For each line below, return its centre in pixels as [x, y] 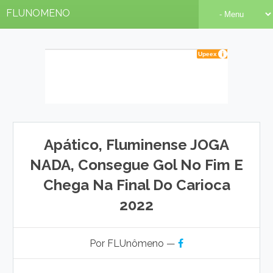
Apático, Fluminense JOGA [136, 145]
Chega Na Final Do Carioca [136, 185]
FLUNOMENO [38, 13]
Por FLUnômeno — [134, 243]
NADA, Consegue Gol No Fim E [136, 165]
